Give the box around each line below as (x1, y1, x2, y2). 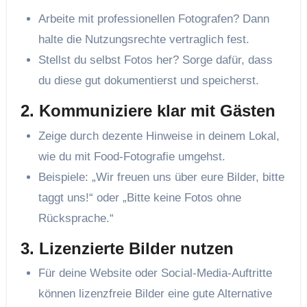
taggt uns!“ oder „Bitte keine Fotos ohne (38, 191, 241, 204)
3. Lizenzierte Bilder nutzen (20, 238, 234, 258)
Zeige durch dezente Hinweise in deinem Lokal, (38, 129, 280, 143)
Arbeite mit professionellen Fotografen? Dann (38, 12, 269, 26)
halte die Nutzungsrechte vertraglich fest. (38, 33, 249, 47)
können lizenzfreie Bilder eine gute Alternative (38, 287, 272, 301)
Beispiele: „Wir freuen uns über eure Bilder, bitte (38, 170, 284, 184)
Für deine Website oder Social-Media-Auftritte (38, 267, 272, 280)
